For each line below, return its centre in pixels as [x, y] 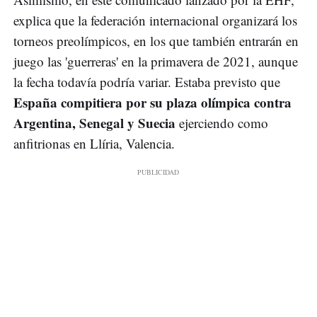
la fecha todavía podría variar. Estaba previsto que [147, 82]
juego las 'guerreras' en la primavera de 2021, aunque [156, 62]
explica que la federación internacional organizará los [155, 21]
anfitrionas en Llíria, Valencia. [94, 144]
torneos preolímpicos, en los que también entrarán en [156, 41]
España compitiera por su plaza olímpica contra [152, 103]
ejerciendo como [222, 123]
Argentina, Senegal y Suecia [94, 123]
